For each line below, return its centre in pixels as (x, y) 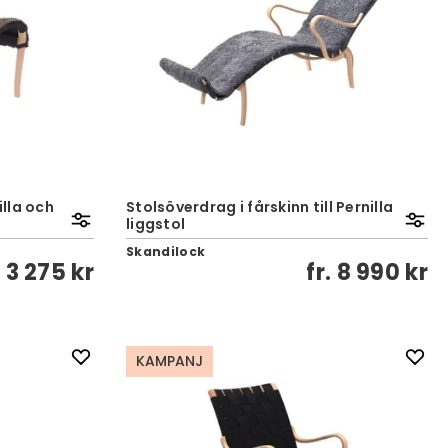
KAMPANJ (169, 361)
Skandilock (166, 251)
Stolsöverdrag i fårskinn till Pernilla (260, 207)
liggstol (156, 224)
